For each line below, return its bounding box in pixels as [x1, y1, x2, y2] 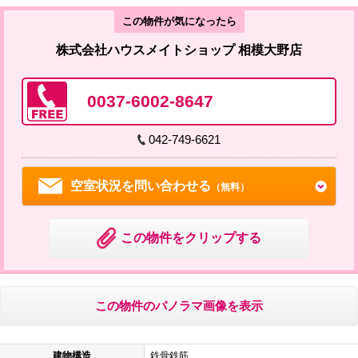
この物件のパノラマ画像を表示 [95, 298, 263, 312]
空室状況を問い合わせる [70, 178, 211, 193]
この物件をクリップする [121, 230, 261, 245]
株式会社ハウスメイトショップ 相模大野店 [56, 42, 302, 57]
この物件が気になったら [121, 14, 237, 27]
